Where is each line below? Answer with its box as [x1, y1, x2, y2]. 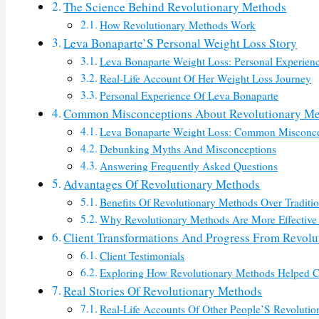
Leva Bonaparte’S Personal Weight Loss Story [63, 35, 298, 52]
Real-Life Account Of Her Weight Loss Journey [100, 71, 312, 86]
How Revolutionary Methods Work [100, 18, 256, 33]
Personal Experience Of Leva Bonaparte [100, 88, 279, 103]
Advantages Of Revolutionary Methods [63, 176, 261, 193]
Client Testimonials [100, 249, 185, 263]
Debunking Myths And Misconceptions [100, 142, 277, 157]
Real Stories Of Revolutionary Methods [63, 283, 263, 300]
